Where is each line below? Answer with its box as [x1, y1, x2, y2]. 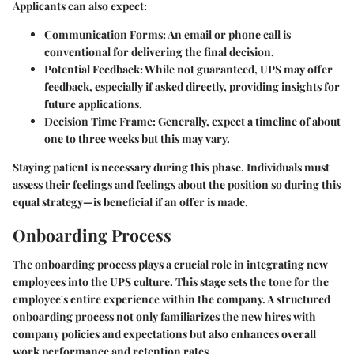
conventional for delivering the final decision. [44, 43, 274, 59]
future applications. [44, 96, 142, 111]
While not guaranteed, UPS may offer [143, 61, 333, 77]
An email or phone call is [166, 26, 291, 42]
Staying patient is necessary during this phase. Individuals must [13, 159, 330, 175]
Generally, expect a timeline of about [156, 113, 341, 129]
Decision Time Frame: [44, 113, 156, 129]
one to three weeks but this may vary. [44, 130, 230, 146]
